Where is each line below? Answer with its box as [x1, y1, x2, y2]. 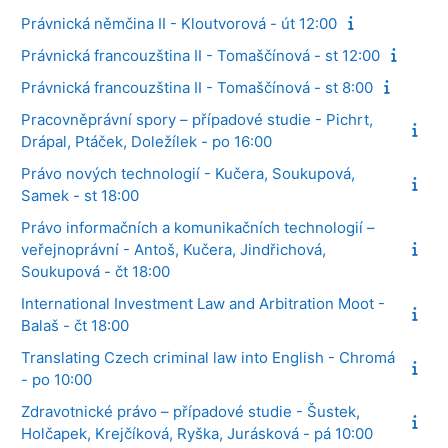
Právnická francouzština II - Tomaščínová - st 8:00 [21, 77, 373, 97]
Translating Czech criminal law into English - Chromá [21, 347, 395, 367]
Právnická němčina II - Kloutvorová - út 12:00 [21, 13, 337, 33]
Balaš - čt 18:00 [21, 315, 129, 335]
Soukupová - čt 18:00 [21, 261, 170, 281]
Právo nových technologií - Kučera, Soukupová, [21, 163, 355, 183]
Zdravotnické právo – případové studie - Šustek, [21, 401, 360, 421]
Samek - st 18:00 [21, 185, 139, 205]
